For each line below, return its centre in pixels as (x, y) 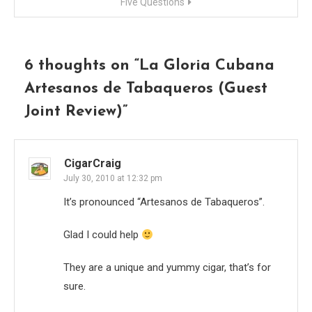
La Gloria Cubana (207, 66)
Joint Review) (73, 112)
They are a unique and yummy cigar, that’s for (167, 268)
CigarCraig (93, 164)
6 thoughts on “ (82, 66)
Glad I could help (102, 235)
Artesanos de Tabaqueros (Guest (146, 89)
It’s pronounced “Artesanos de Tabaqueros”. (164, 202)
